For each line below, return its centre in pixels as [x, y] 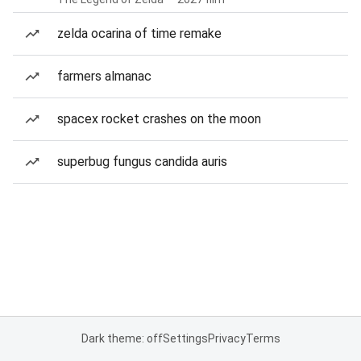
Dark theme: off [122, 338]
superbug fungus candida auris [142, 162]
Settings [185, 338]
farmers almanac [104, 76]
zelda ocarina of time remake [139, 33]
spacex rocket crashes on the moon [159, 119]
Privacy [226, 338]
